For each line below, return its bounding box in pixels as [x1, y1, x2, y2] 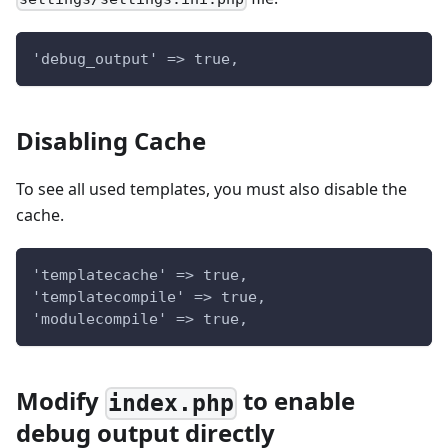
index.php [108, 390, 235, 417]
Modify [16, 384, 105, 418]
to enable [237, 384, 356, 418]
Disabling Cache [16, 124, 206, 158]
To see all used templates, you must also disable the [16, 178, 407, 201]
